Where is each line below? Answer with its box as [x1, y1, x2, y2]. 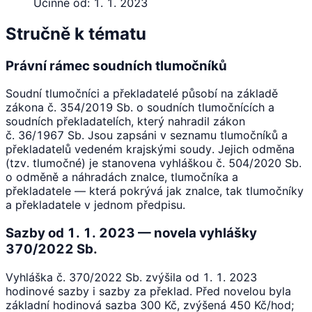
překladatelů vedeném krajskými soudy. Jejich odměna [6, 142, 295, 157]
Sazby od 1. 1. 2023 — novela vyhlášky [6, 224, 257, 241]
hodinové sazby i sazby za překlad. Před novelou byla [6, 283, 291, 298]
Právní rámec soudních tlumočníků [6, 57, 227, 74]
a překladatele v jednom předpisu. [6, 198, 185, 212]
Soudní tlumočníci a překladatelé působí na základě [6, 86, 278, 101]
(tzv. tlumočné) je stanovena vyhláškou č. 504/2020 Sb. [6, 156, 302, 171]
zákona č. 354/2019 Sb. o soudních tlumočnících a [6, 100, 274, 115]
